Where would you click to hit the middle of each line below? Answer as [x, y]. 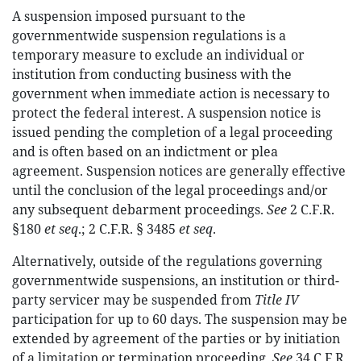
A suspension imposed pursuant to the [129, 16]
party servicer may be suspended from [133, 300]
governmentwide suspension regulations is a [149, 35]
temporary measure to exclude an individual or [158, 55]
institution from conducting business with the [152, 74]
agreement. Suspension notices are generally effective [179, 171]
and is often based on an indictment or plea [145, 151]
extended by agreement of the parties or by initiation [176, 338]
